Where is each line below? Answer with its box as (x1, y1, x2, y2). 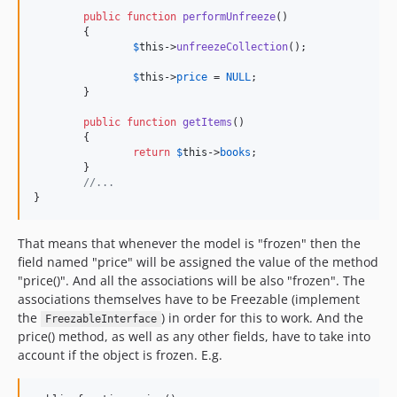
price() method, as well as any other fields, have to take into (18, 328, 370, 345)
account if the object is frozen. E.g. (18, 346, 222, 363)
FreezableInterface (44, 313, 157, 325)
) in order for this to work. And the (160, 309, 363, 326)
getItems (183, 116, 232, 128)
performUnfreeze (183, 11, 276, 23)
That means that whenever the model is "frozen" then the (18, 235, 361, 252)
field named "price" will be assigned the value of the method (18, 253, 378, 270)
